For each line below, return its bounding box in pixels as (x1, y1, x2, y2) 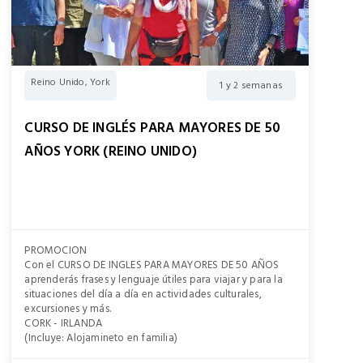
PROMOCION (24, 241, 88, 259)
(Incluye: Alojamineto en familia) (24, 329, 177, 347)
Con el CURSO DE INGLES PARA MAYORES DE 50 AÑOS (24, 256, 280, 274)
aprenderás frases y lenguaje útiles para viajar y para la (24, 271, 283, 288)
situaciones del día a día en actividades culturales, (24, 285, 262, 303)
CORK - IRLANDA (24, 314, 103, 332)
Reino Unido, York (31, 75, 110, 90)
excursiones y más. (24, 300, 111, 318)
